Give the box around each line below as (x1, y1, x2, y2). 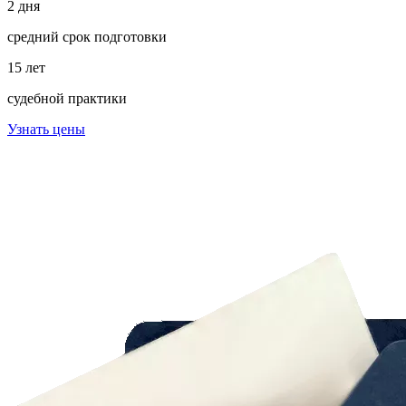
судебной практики (7, 90, 127, 106)
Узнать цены (7, 121, 85, 137)
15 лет (7, 59, 45, 75)
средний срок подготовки (7, 28, 167, 44)
